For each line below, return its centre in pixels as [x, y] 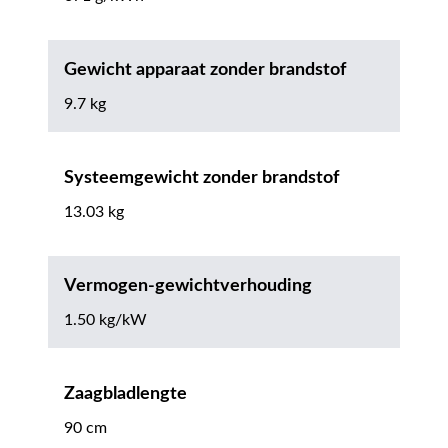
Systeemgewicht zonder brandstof [201, 177]
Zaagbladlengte [125, 393]
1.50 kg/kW [105, 319]
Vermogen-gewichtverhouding [188, 285]
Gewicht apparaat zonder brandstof [205, 69]
